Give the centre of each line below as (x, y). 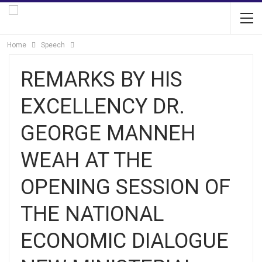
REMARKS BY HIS (101, 80)
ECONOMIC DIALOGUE (125, 241)
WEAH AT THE (87, 160)
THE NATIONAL (92, 214)
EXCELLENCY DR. (103, 106)
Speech (53, 45)
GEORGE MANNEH (108, 133)
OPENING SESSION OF (125, 187)
